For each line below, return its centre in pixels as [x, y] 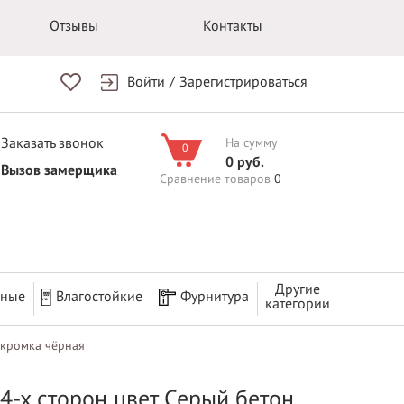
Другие [297, 289]
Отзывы [74, 26]
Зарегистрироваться [243, 82]
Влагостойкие [99, 297]
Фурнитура [214, 297]
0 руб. [245, 162]
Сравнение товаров [215, 179]
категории [297, 304]
